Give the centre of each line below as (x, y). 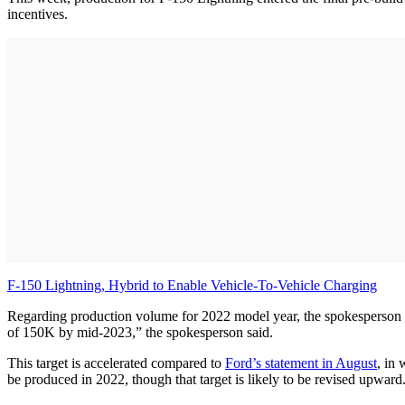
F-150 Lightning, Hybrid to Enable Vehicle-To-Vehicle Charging (192, 285)
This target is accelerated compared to (116, 363)
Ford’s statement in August (301, 363)
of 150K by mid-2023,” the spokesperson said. (140, 332)
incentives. (38, 14)
